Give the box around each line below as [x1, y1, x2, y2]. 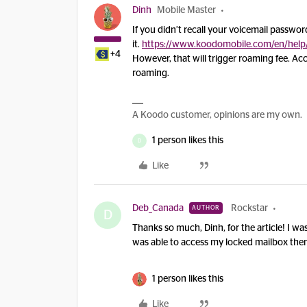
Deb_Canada [132, 204, 184, 213]
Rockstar [231, 204, 268, 213]
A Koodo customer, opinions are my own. [132, 110, 302, 120]
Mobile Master [157, 5, 216, 15]
